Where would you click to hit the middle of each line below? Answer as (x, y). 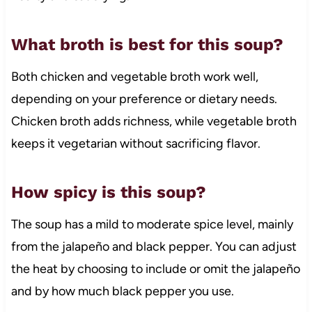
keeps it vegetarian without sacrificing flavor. (135, 143)
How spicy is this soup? (108, 192)
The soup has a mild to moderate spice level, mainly (152, 224)
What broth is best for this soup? (147, 44)
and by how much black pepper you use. (122, 291)
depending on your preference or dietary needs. (144, 99)
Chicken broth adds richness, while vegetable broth (154, 121)
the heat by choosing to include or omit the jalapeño (155, 268)
